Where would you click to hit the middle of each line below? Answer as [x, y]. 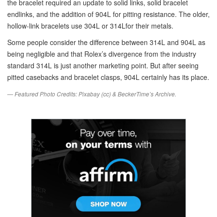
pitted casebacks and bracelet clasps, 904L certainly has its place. [108, 77]
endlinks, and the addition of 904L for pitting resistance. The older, [108, 14]
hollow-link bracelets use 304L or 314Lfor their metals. [90, 26]
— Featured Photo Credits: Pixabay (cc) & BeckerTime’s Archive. [92, 94]
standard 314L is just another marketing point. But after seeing [103, 65]
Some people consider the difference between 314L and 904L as [106, 42]
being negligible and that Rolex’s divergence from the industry [102, 54]
